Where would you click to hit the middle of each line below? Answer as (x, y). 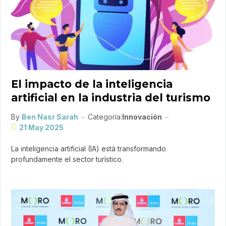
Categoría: (105, 117)
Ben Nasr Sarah (50, 117)
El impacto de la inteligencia (92, 84)
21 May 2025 (41, 127)
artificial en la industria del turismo (111, 97)
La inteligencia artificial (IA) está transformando (89, 148)
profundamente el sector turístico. (67, 159)
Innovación (142, 117)
